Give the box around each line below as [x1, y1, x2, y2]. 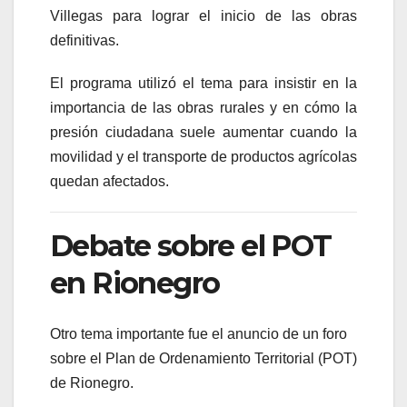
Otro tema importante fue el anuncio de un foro [50, 326, 347, 342]
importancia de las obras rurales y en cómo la [50, 99, 357, 115]
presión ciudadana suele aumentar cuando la [50, 124, 357, 140]
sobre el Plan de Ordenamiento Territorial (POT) [50, 351, 357, 367]
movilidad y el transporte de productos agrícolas [50, 148, 357, 164]
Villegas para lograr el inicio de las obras [50, 7, 357, 24]
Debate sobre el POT [50, 227, 332, 263]
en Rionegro [50, 264, 220, 301]
